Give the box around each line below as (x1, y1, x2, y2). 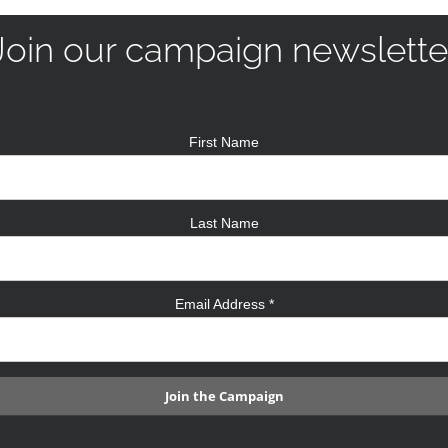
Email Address (174, 296, 269, 313)
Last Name (189, 215, 259, 232)
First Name (189, 134, 259, 151)
